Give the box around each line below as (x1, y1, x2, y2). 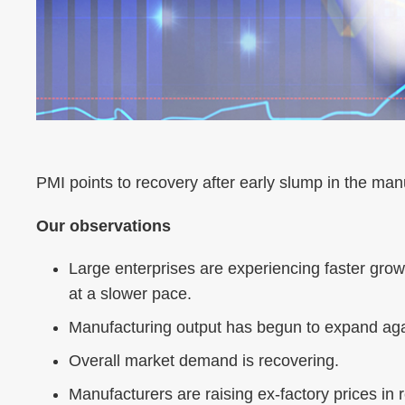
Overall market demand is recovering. (69, 352, 339, 371)
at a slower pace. (69, 285, 192, 304)
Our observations (36, 216, 171, 235)
